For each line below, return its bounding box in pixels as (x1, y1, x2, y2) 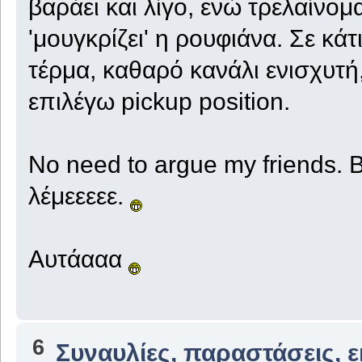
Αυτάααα (27, 245, 128, 273)
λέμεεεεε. (27, 182, 130, 210)
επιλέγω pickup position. (27, 87, 290, 116)
